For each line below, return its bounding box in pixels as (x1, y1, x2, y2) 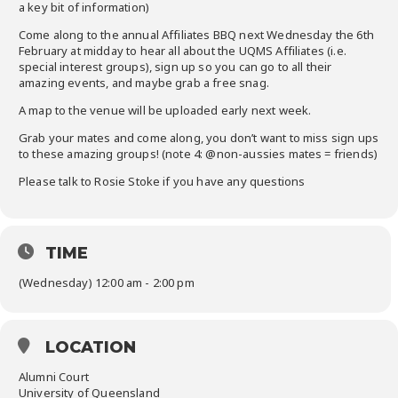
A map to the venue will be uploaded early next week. (19, 102, 312, 119)
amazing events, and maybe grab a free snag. (19, 75, 269, 92)
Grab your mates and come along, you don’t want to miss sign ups (19, 130, 379, 147)
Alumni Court (19, 369, 89, 386)
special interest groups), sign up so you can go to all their (19, 59, 332, 76)
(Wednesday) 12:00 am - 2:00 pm (19, 275, 195, 291)
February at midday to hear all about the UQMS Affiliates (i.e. (19, 43, 346, 60)
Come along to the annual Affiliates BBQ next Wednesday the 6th (19, 27, 374, 44)
